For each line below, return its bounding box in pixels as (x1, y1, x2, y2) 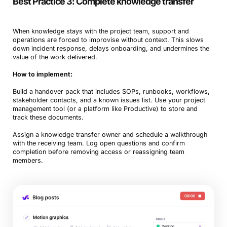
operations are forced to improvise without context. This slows (12, 35, 204, 44)
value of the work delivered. (12, 53, 97, 61)
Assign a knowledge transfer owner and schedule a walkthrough (12, 130, 207, 138)
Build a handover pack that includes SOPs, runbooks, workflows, (12, 87, 210, 95)
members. (12, 156, 43, 164)
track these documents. (12, 113, 84, 121)
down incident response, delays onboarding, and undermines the (12, 44, 209, 52)
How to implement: (12, 70, 72, 78)
